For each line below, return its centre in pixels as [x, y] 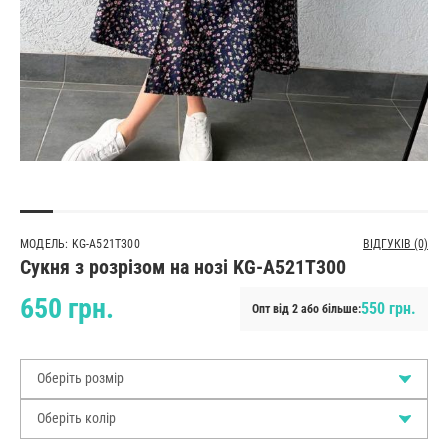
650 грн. [67, 308]
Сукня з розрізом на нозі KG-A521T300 [183, 266]
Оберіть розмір [80, 378]
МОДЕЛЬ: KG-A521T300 [80, 243]
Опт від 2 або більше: [306, 308]
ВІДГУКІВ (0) [395, 243]
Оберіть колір [76, 418]
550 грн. [388, 308]
